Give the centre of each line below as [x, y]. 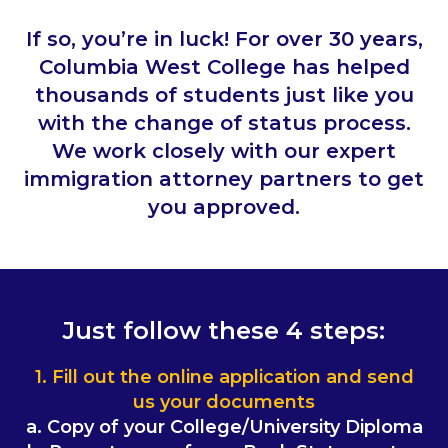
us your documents [224, 402]
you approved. [224, 207]
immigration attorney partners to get [224, 179]
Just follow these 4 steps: [224, 331]
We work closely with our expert [224, 151]
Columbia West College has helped [224, 67]
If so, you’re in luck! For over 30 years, [224, 39]
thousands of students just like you [224, 95]
